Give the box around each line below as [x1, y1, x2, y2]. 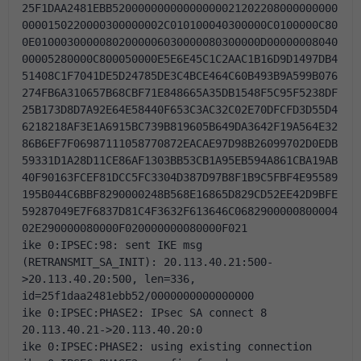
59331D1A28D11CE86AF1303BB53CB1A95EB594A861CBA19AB [22, 154, 338, 167]
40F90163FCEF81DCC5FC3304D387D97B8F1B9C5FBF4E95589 [22, 171, 338, 184]
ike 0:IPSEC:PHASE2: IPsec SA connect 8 [22, 306, 267, 319]
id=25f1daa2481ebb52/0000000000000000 [22, 289, 254, 302]
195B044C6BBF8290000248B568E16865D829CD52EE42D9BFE [22, 188, 338, 201]
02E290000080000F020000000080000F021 [22, 222, 247, 234]
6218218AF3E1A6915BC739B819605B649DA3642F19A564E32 [22, 120, 338, 133]
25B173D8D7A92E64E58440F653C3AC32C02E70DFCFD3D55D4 [22, 103, 338, 116]
